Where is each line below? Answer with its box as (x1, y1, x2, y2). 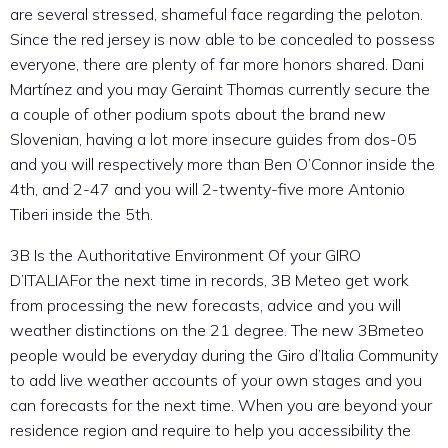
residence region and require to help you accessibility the (10, 420, 411, 441)
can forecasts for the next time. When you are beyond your (10, 395, 432, 416)
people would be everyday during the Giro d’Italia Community (10, 345, 438, 366)
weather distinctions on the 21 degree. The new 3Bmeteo (10, 320, 424, 341)
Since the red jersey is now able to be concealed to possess (10, 29, 435, 50)
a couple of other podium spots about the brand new (10, 104, 386, 125)
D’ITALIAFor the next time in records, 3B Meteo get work (10, 270, 409, 291)
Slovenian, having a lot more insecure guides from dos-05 (10, 129, 417, 150)
